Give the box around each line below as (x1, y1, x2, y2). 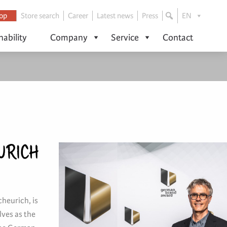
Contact (162, 32, 193, 43)
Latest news (97, 11, 133, 20)
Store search (21, 11, 59, 20)
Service (111, 32, 139, 43)
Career (68, 11, 88, 20)
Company (50, 32, 88, 43)
